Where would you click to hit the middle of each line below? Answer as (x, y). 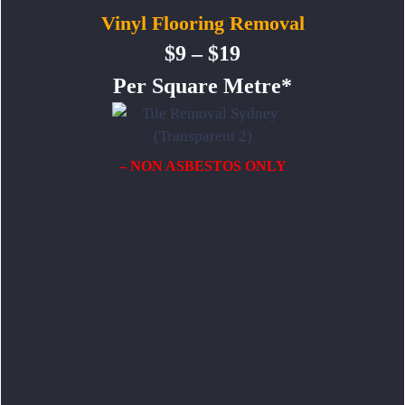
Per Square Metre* (202, 86)
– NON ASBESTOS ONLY (202, 166)
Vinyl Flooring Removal (202, 24)
